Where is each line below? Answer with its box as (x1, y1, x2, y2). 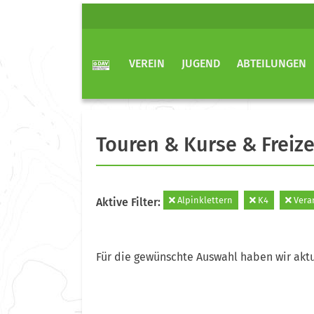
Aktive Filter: (96, 195, 163, 209)
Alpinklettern (175, 194, 233, 205)
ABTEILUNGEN (237, 57, 306, 70)
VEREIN (129, 57, 165, 70)
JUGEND (182, 57, 220, 70)
